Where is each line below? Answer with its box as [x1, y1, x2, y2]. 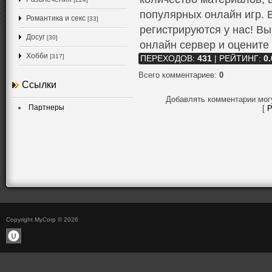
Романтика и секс [26, 14, 86, 22]
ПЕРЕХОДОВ [140, 54, 192, 63]
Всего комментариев [138, 70, 214, 80]
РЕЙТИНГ [219, 54, 259, 63]
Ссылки [22, 80, 56, 90]
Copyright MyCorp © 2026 [6, 216, 78, 223]
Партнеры [29, 103, 64, 112]
